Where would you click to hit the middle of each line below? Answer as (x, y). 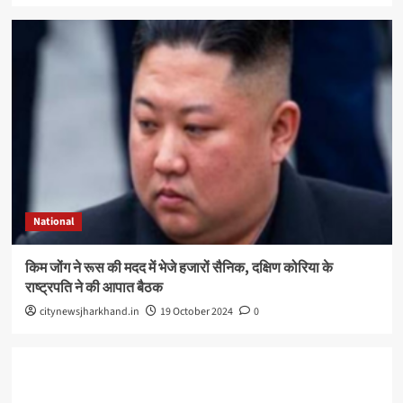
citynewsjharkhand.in (89, 312)
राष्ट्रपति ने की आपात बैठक (94, 288)
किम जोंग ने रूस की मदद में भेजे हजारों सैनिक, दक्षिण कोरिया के (179, 269)
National (53, 222)
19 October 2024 (196, 312)
